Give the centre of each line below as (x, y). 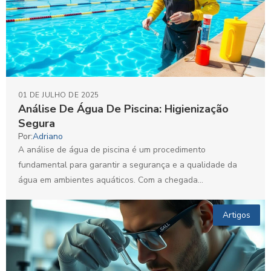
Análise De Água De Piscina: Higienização (123, 109)
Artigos (237, 215)
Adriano (48, 136)
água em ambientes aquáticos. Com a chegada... (111, 180)
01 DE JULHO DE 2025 (59, 95)
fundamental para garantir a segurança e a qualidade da (128, 165)
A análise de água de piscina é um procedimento (112, 149)
